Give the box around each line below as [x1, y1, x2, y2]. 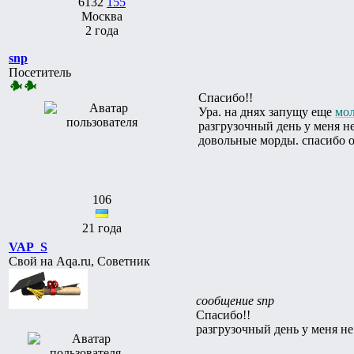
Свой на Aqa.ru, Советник [9, 254, 150, 268]
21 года [82, 220, 122, 235]
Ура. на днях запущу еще [198, 104, 335, 119]
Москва [81, 9, 122, 23]
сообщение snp [196, 293, 274, 307]
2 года [85, 23, 119, 37]
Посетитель [9, 65, 71, 79]
